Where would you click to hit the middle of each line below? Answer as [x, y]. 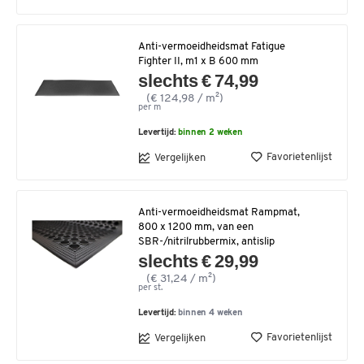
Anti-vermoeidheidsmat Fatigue [212, 47]
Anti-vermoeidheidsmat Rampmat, [219, 213]
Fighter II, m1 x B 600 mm [198, 62]
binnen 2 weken [211, 133]
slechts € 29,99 [199, 262]
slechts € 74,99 [199, 81]
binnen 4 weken [211, 314]
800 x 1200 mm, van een [196, 227]
